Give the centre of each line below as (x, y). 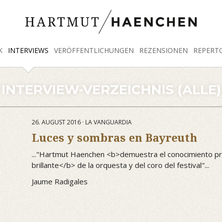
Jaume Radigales (60, 181)
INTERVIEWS (28, 50)
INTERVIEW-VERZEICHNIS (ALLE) (111, 90)
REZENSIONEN (164, 50)
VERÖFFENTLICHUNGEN (94, 50)
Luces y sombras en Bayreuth (114, 138)
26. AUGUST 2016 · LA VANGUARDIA (82, 122)
